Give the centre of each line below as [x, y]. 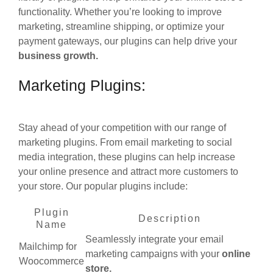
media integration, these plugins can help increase [127, 157]
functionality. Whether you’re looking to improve [120, 12]
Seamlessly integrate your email [154, 239]
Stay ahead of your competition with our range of [122, 127]
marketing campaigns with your [154, 253]
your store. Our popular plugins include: [103, 186]
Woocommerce [51, 261]
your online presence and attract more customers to [128, 171]
